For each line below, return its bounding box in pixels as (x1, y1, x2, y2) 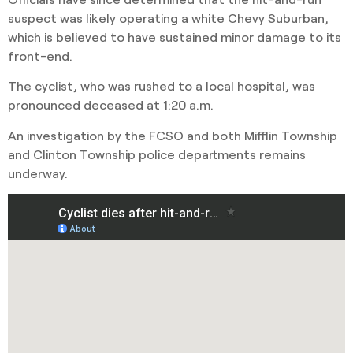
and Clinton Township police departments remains (8, 146, 306, 162)
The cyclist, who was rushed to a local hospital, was (8, 78, 315, 94)
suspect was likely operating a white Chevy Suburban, (8, 9, 329, 25)
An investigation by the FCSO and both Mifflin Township (8, 127, 337, 143)
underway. (8, 165, 68, 180)
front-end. (8, 47, 72, 63)
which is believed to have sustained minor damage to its (8, 28, 341, 44)
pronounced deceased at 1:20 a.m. (8, 97, 214, 113)
